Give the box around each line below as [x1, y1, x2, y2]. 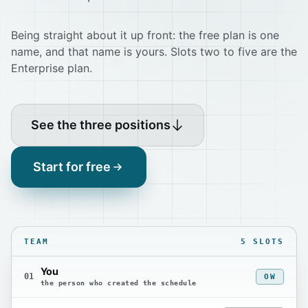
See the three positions [31, 118, 170, 132]
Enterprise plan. [11, 61, 92, 75]
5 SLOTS [240, 236, 285, 245]
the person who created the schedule [40, 279, 197, 287]
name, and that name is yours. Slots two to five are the [11, 45, 297, 58]
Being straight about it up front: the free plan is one [11, 28, 279, 42]
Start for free [33, 159, 111, 174]
